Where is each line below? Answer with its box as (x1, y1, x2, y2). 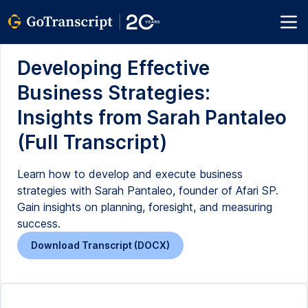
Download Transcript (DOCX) (31, 239, 170, 251)
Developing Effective (17, 56, 210, 80)
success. (17, 217, 60, 230)
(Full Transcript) (17, 131, 167, 154)
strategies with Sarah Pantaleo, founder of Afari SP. (17, 184, 278, 197)
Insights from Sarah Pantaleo (17, 106, 287, 129)
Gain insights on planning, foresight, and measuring (17, 200, 272, 214)
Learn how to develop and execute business (17, 167, 243, 181)
